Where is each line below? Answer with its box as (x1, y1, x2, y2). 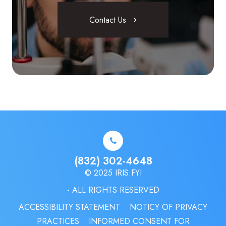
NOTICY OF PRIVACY (130, 201, 207, 213)
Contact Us (89, 14, 126, 26)
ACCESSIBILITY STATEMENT (19, 201, 120, 213)
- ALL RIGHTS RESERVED (67, 184, 159, 196)
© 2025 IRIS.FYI (84, 166, 142, 179)
